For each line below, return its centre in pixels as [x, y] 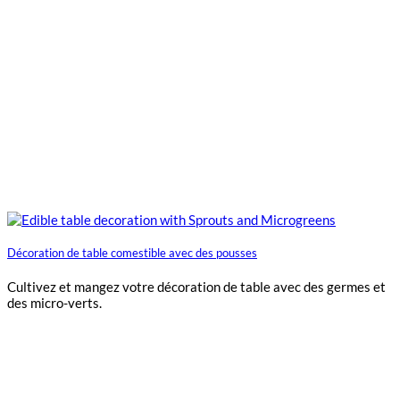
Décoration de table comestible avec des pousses [132, 253]
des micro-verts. [54, 303]
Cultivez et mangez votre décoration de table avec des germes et [196, 287]
